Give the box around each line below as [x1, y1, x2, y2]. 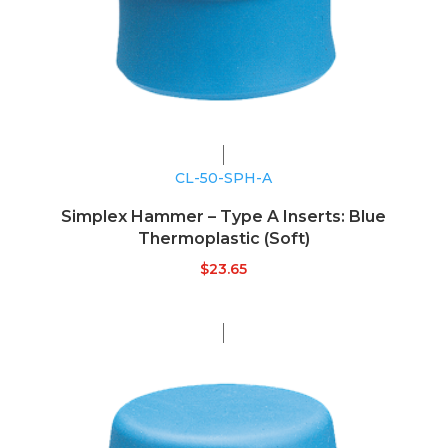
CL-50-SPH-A [175, 169, 273, 188]
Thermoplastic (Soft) [137, 229, 310, 249]
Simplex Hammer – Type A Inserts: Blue [61, 207, 387, 227]
